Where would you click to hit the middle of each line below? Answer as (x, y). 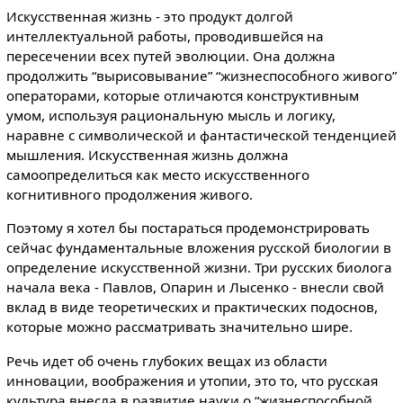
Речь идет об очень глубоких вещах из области (166, 360)
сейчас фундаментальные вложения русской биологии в (198, 248)
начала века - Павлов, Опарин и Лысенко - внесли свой (195, 287)
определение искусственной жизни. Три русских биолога (199, 268)
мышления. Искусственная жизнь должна (147, 155)
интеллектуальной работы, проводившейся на (165, 36)
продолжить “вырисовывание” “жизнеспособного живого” (201, 76)
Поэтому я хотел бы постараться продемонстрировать (188, 228)
